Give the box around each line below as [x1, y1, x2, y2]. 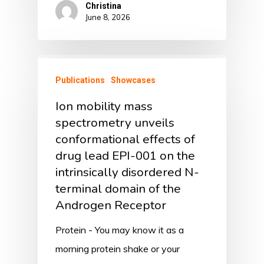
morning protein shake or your [55, 243, 180, 255]
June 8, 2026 [85, 12, 130, 22]
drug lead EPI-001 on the [55, 147, 195, 164]
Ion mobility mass [55, 98, 153, 115]
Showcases [111, 75, 156, 85]
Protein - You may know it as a [55, 224, 184, 236]
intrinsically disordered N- [55, 164, 199, 181]
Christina [85, 1, 121, 11]
